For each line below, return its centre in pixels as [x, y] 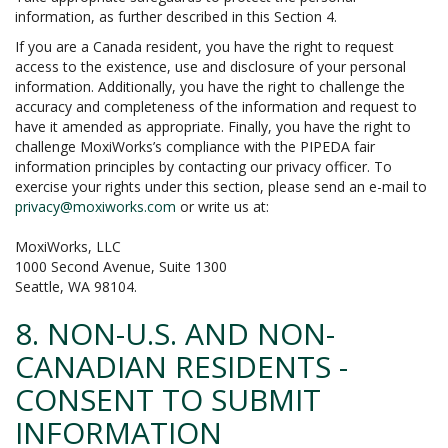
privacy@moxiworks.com [95, 206]
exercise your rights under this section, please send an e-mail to [221, 186]
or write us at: [222, 206]
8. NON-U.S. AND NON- [175, 333]
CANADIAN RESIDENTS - [181, 366]
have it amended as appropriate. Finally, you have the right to [213, 126]
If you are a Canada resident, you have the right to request [204, 46]
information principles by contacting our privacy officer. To [203, 166]
